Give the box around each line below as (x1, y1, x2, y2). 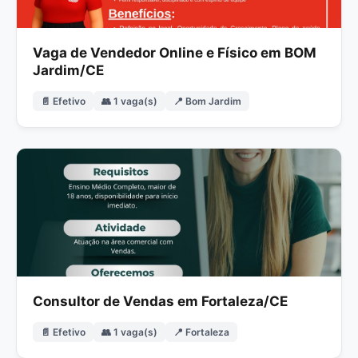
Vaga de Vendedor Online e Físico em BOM (33, 45, 316, 61)
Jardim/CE (33, 62, 104, 78)
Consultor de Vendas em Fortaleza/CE (33, 293, 288, 309)
